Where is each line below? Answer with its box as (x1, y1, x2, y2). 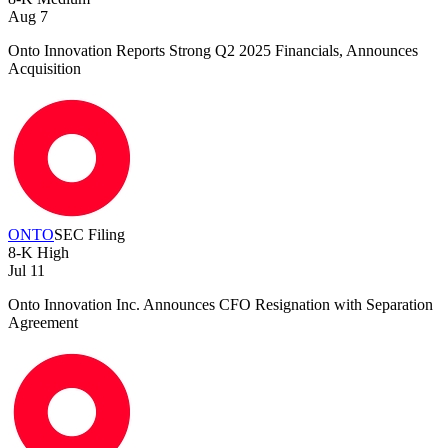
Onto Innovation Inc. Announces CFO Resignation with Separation (8, 296, 433, 314)
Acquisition (8, 60, 81, 78)
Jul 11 (8, 262, 45, 280)
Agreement (8, 314, 78, 332)
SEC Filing (54, 226, 125, 244)
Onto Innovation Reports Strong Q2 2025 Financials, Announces (8, 42, 418, 60)
